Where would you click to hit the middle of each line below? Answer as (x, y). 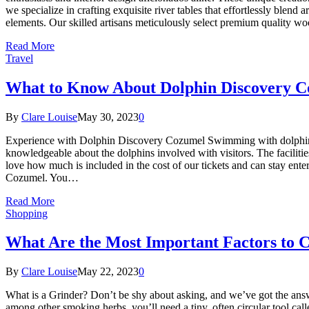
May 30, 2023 (108, 117)
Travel (19, 58)
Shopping (27, 213)
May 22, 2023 (108, 272)
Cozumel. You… (42, 177)
